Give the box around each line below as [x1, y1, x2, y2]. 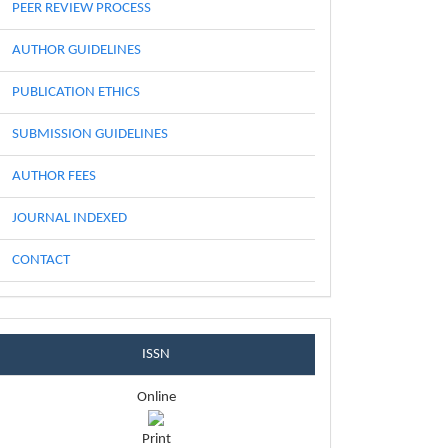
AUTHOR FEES [12, 169, 96, 184]
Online [136, 389, 176, 405]
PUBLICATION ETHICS [12, 85, 140, 100]
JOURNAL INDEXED [12, 211, 127, 226]
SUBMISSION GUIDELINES [12, 127, 168, 142]
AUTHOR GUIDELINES [12, 43, 141, 58]
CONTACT [12, 253, 70, 268]
